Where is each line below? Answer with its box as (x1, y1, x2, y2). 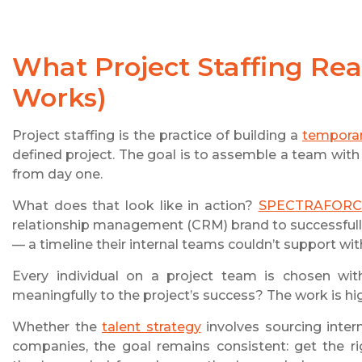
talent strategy (102, 319, 201, 335)
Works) (12, 82, 107, 114)
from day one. (12, 166, 106, 183)
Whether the (12, 319, 102, 335)
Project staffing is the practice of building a (12, 128, 302, 144)
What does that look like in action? (12, 198, 259, 214)
